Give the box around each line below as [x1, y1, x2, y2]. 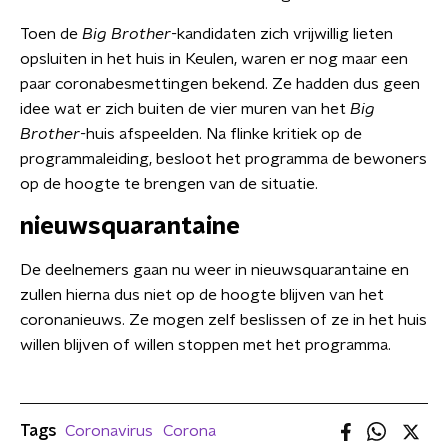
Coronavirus [65, 423, 153, 439]
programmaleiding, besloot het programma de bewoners [20, 151, 427, 167]
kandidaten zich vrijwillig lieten [177, 26, 393, 42]
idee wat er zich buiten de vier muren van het [20, 101, 350, 117]
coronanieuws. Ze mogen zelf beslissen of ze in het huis [20, 312, 427, 328]
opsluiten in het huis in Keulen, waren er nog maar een [20, 51, 408, 67]
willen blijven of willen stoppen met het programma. [20, 337, 391, 353]
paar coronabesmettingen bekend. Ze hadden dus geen [20, 76, 420, 92]
